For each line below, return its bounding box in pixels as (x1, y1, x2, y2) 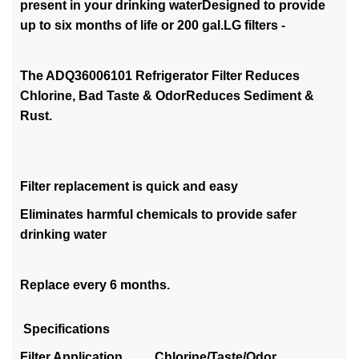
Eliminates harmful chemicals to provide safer (20, 207, 296, 221)
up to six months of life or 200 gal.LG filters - (20, 18, 285, 32)
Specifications (20, 321, 110, 336)
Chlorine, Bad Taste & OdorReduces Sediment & (20, 88, 314, 103)
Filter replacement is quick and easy (20, 179, 238, 193)
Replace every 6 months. (20, 277, 170, 292)
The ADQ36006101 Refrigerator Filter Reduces (20, 68, 300, 83)
